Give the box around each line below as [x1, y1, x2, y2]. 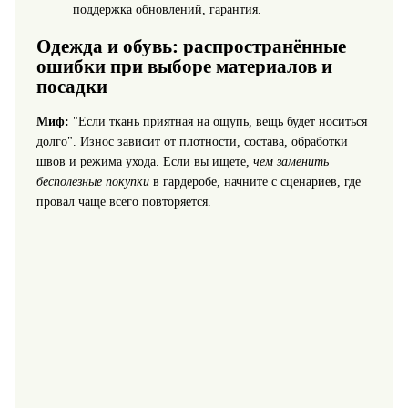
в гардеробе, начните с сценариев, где [148, 175, 361, 189]
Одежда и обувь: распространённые [36, 35, 346, 57]
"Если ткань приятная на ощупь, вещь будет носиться [68, 115, 367, 129]
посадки [36, 75, 107, 97]
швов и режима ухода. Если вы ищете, [36, 155, 253, 169]
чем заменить [252, 155, 329, 169]
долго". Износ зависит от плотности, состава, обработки [36, 135, 348, 149]
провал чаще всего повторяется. [36, 195, 211, 209]
